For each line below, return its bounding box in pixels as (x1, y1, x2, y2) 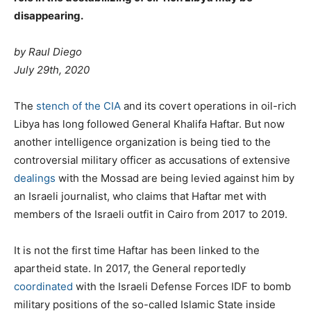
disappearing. (14, 8, 83, 22)
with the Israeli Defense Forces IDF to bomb (73, 279, 291, 293)
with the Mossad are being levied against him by (56, 171, 294, 185)
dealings (14, 171, 56, 185)
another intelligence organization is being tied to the (14, 135, 271, 149)
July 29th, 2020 (14, 62, 90, 76)
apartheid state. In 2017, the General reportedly (14, 261, 246, 275)
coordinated (14, 279, 73, 293)
